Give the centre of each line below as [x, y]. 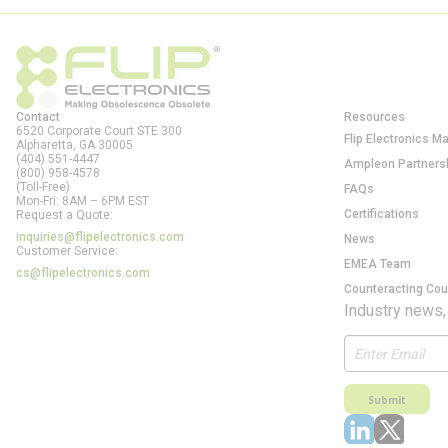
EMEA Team [377, 264]
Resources [374, 117]
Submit [387, 399]
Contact [38, 117]
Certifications [381, 214]
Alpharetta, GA [55, 145]
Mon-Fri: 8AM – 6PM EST [82, 201]
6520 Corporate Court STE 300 [99, 131]
